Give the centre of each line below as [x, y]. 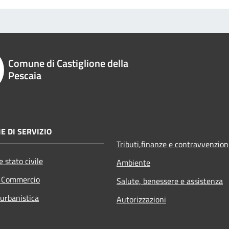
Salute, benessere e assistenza [170, 181]
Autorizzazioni [141, 199]
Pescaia [25, 75]
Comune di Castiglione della [68, 63]
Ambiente [133, 162]
